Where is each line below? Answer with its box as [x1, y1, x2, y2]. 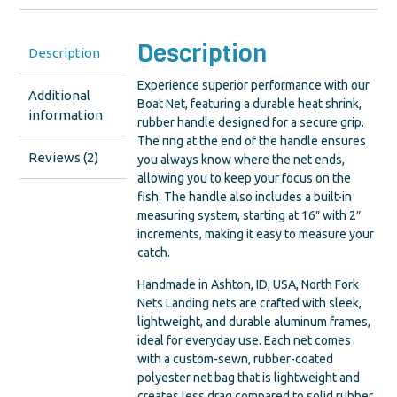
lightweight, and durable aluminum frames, [137, 315, 371, 330]
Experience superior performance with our [137, 78, 370, 93]
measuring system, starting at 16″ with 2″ [137, 208, 362, 223]
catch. [137, 245, 171, 261]
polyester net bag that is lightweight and [137, 370, 361, 385]
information [28, 106, 103, 122]
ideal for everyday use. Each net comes [137, 333, 352, 348]
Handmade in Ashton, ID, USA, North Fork [137, 277, 360, 292]
